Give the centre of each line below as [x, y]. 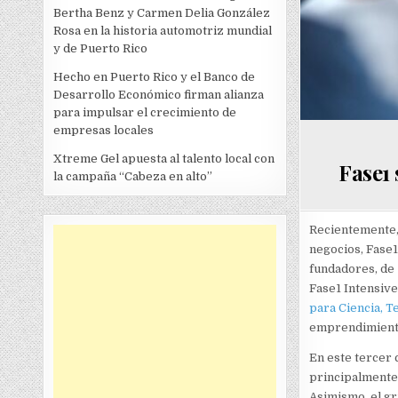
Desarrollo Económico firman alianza [159, 95]
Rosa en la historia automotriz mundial [163, 31]
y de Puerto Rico [101, 48]
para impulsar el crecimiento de [145, 112]
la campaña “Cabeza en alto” [133, 176]
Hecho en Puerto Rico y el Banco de [155, 77]
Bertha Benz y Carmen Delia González [162, 13]
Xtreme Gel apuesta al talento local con [164, 159]
